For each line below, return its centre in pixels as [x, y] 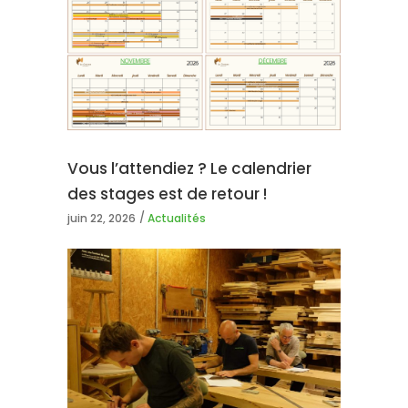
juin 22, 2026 [102, 219]
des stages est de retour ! [167, 194]
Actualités [177, 219]
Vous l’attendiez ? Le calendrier [189, 169]
